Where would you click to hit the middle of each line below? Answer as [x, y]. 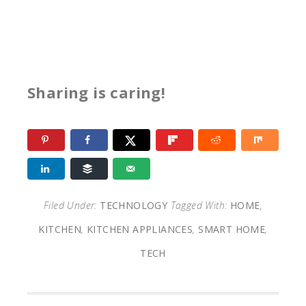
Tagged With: [200, 206]
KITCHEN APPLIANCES [140, 229]
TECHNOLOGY [134, 206]
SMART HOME [232, 229]
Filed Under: [72, 206]
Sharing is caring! [97, 93]
